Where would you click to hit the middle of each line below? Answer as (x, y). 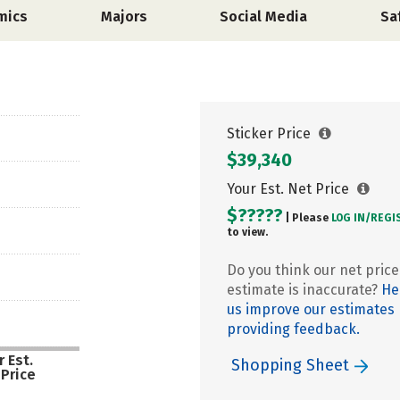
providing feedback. (293, 329)
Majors (124, 17)
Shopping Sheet (292, 365)
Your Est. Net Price (290, 189)
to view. (247, 232)
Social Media (264, 17)
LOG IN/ (351, 218)
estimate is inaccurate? (304, 290)
